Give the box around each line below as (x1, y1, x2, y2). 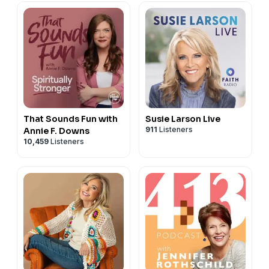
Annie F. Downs (23, 125, 89, 136)
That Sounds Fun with (23, 113, 118, 124)
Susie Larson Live (145, 113, 220, 124)
